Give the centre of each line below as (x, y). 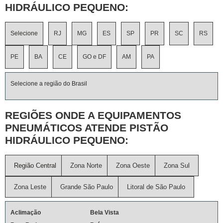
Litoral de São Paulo (156, 187)
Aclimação (26, 212)
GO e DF (94, 57)
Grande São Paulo (87, 187)
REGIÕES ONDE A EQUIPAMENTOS (93, 115)
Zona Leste (30, 187)
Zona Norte (86, 165)
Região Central (35, 165)
